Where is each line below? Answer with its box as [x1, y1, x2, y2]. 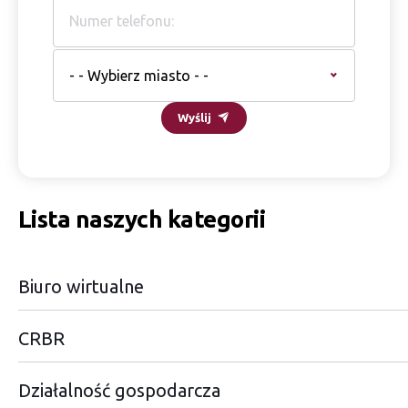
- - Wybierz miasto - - [69, 67, 209, 85]
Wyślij [178, 110, 211, 124]
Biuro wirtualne [18, 276, 144, 298]
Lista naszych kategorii [18, 206, 266, 233]
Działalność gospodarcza [18, 380, 220, 402]
